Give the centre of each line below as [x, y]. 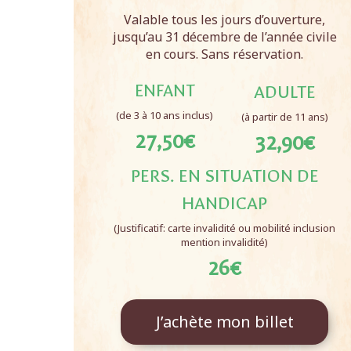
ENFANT [165, 91]
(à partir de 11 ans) [284, 117]
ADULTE [284, 92]
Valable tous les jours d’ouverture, [225, 20]
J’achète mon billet [224, 322]
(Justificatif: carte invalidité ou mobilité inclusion [225, 228]
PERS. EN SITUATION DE [224, 176]
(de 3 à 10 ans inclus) [165, 115]
